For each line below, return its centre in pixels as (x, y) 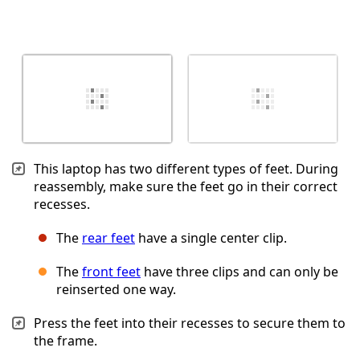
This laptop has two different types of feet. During (186, 169)
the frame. (65, 341)
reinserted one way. (116, 290)
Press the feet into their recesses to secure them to (190, 323)
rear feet (108, 238)
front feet (111, 272)
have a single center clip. (211, 238)
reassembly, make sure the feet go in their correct (186, 187)
